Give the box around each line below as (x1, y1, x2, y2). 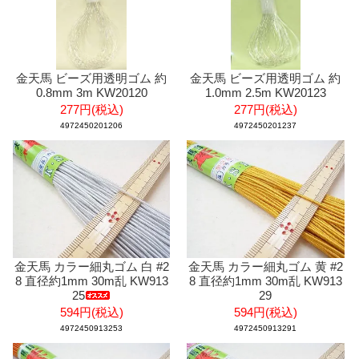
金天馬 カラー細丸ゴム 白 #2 (14, 259, 169, 273)
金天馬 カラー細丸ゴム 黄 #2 (188, 259, 343, 273)
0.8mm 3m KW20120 (35, 85, 147, 99)
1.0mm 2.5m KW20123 (204, 85, 326, 99)
